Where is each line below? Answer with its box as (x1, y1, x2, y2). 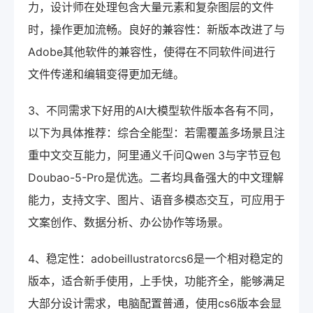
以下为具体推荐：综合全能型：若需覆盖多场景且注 (28, 125, 285, 140)
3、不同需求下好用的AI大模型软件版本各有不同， (28, 103, 280, 117)
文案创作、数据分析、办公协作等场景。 (28, 214, 229, 229)
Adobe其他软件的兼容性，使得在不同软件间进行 (28, 44, 275, 59)
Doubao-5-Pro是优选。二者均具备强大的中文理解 (28, 170, 284, 184)
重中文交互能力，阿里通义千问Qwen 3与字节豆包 (28, 147, 281, 162)
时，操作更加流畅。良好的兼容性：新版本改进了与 (28, 22, 285, 36)
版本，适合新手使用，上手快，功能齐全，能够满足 (28, 273, 285, 288)
